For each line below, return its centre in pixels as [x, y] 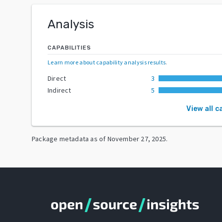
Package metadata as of [69, 139]
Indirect [59, 90]
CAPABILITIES [69, 48]
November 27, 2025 [137, 139]
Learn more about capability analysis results [107, 62]
